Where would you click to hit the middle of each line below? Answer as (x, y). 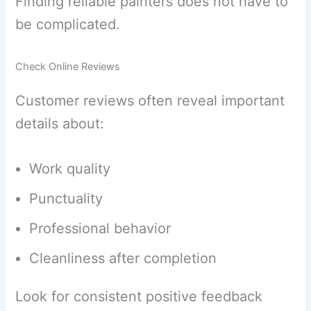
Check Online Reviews (68, 66)
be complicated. (68, 24)
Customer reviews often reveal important (150, 101)
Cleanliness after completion (123, 259)
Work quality (70, 169)
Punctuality (66, 199)
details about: (60, 124)
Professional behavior (100, 229)
